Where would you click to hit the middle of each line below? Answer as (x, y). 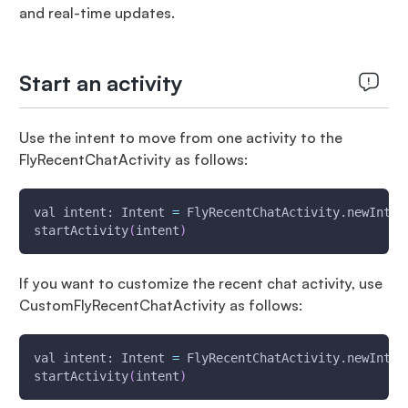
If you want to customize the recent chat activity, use (200, 283)
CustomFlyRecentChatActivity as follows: (160, 305)
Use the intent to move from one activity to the (180, 138)
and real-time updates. (97, 13)
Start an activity (101, 83)
